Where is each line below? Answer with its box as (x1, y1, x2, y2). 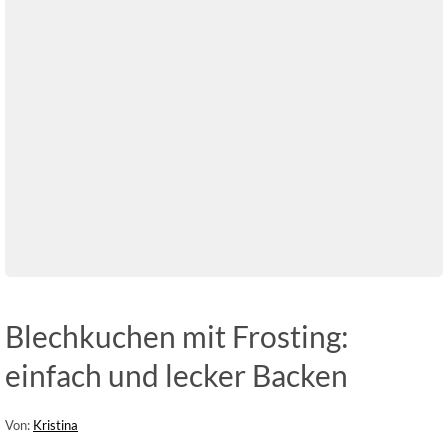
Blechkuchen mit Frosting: (5, 317, 349, 354)
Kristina (33, 416, 78, 433)
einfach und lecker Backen (5, 356, 348, 393)
